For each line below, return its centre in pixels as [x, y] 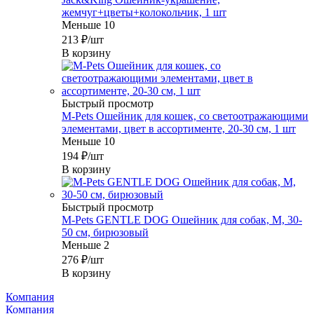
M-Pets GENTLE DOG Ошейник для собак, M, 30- [182, 220]
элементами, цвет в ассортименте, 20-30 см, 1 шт [179, 129]
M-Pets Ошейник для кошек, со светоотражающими [185, 116]
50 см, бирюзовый [105, 233]
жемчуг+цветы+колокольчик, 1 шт [144, 13]
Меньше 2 [86, 245]
